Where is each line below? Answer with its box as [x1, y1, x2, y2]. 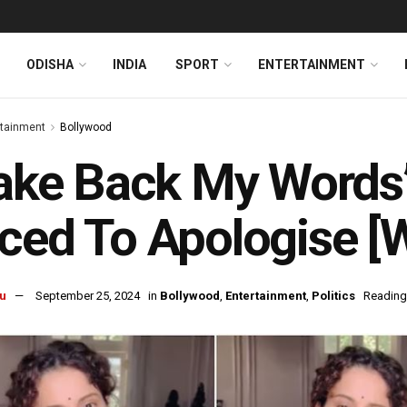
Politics [312, 289, 355, 303]
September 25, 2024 [35, 289, 140, 303]
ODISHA [26, 57, 74, 72]
